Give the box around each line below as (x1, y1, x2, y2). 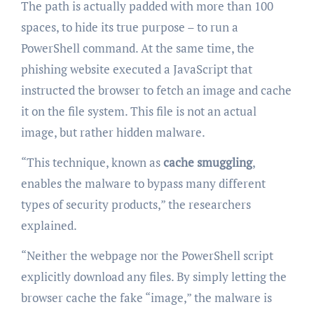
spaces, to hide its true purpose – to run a (20, 18, 238, 35)
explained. (20, 217, 77, 233)
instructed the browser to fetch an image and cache (20, 81, 292, 98)
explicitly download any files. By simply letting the (20, 268, 287, 285)
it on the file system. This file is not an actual (20, 102, 257, 119)
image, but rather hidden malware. (20, 123, 205, 140)
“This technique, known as (20, 153, 163, 170)
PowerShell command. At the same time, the (20, 39, 254, 56)
